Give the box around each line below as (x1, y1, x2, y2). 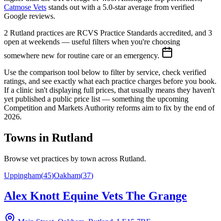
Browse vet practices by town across (4, 154, 119, 163)
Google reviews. (4, 11, 55, 20)
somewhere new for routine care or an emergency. (4, 51, 159, 60)
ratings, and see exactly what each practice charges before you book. (4, 76, 217, 85)
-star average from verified (112, 2, 194, 11)
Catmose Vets (4, 2, 46, 11)
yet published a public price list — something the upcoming (4, 94, 188, 103)
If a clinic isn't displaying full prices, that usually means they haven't (4, 85, 215, 94)
